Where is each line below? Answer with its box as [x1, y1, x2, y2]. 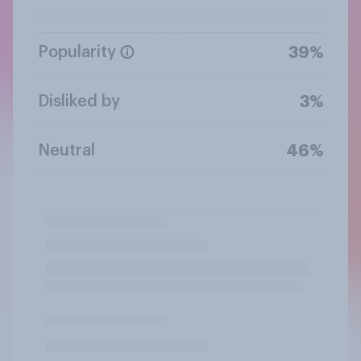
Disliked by [38, 93, 120, 110]
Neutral [38, 142, 95, 159]
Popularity [38, 44, 116, 60]
